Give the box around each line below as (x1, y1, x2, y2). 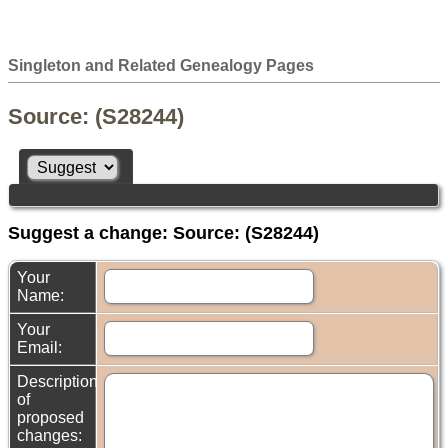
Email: (17, 339, 66, 357)
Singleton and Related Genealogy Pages (8, 56, 314, 74)
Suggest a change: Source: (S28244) (8, 223, 319, 244)
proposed (17, 409, 84, 427)
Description (17, 373, 98, 391)
